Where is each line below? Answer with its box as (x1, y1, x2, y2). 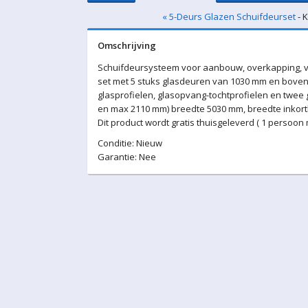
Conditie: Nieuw (98, 137, 162, 149)
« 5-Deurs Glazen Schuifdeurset (162, 10, 296, 23)
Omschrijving (98, 39, 156, 52)
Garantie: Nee (98, 151, 156, 163)
